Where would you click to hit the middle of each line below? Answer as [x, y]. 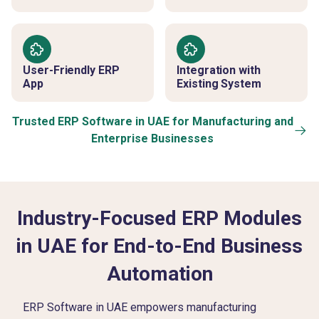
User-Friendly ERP [71, 70]
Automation [159, 274]
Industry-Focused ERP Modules [159, 218]
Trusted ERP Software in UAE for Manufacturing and [152, 122]
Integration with [219, 70]
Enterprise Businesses [152, 139]
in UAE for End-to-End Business [159, 246]
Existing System [219, 84]
